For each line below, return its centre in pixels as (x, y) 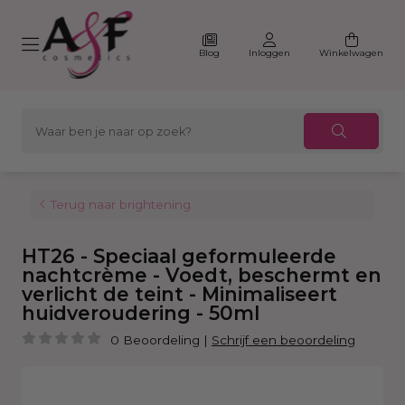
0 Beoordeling (155, 340)
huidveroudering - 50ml (141, 313)
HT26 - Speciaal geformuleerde (179, 256)
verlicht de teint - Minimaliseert (179, 294)
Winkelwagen (351, 52)
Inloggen (269, 52)
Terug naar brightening (121, 204)
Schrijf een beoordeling (283, 340)
